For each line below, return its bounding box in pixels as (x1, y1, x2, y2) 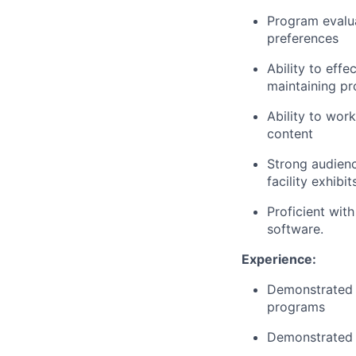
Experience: (242, 251, 316, 267)
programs (267, 299, 325, 315)
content (267, 126, 313, 141)
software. (267, 221, 323, 237)
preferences (267, 30, 339, 46)
